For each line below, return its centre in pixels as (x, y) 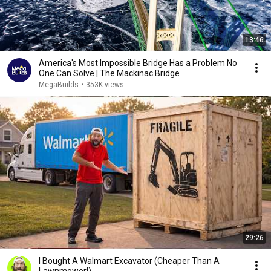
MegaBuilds (59, 85)
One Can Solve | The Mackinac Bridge (138, 73)
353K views (105, 85)
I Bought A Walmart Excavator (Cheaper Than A (129, 261)
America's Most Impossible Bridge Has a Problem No (138, 63)
